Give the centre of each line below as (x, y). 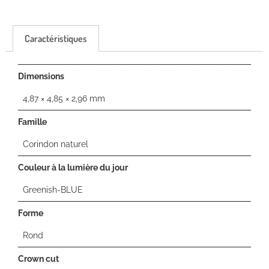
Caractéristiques (56, 38)
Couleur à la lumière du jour (73, 167)
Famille (32, 121)
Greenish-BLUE (53, 189)
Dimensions (41, 76)
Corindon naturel (56, 144)
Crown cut (38, 258)
